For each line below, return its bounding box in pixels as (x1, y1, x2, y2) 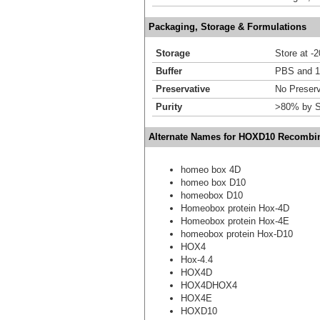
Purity (156, 101, 182, 112)
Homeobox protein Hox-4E (181, 215, 289, 226)
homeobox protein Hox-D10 (181, 228, 293, 239)
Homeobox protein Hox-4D (181, 202, 289, 214)
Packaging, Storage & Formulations (149, 21, 306, 32)
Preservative (156, 83, 210, 94)
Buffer (156, 65, 182, 76)
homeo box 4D (181, 164, 241, 175)
